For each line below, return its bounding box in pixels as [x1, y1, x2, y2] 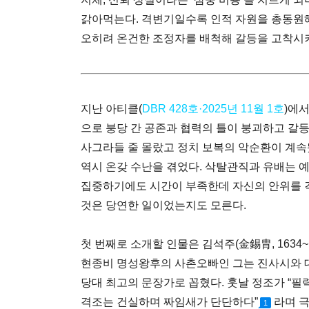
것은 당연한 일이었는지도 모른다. [81, 199, 246, 211]
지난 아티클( [81, 102, 142, 114]
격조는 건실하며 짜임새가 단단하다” [81, 295, 258, 308]
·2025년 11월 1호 [199, 102, 284, 114]
